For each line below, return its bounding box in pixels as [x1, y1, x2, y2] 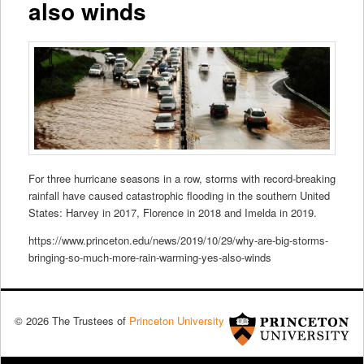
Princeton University [128, 312, 224, 328]
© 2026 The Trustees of [14, 312, 129, 328]
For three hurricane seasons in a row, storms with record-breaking [28, 171, 336, 187]
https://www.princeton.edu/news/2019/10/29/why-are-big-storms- [28, 232, 328, 249]
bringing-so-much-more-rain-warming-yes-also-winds [28, 249, 271, 266]
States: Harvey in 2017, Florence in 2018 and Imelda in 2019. [28, 205, 317, 221]
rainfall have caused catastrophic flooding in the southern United [28, 188, 330, 204]
